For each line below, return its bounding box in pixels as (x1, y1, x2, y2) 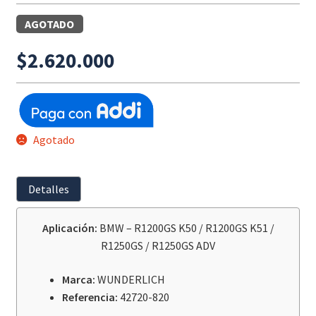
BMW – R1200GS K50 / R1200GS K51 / (99, 221, 274, 236)
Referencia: (61, 290, 120, 305)
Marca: (61, 272, 97, 287)
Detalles (28, 181, 69, 196)
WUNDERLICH (97, 272, 165, 287)
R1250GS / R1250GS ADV (101, 238, 215, 253)
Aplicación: (42, 221, 99, 236)
